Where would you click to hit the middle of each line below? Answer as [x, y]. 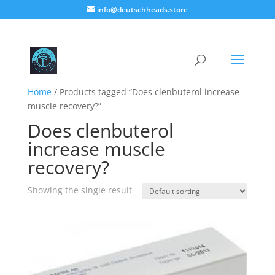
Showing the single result [79, 190]
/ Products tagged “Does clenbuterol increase [145, 92]
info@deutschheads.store [142, 10]
